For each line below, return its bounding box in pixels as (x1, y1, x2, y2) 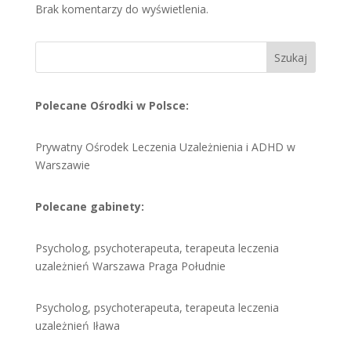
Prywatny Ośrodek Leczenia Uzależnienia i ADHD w (34, 139, 295, 154)
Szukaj (274, 49, 308, 65)
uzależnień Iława (34, 317, 120, 333)
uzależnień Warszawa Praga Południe (34, 258, 226, 273)
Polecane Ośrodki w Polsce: (34, 97, 189, 113)
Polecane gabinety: (34, 198, 144, 214)
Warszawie (34, 157, 90, 172)
